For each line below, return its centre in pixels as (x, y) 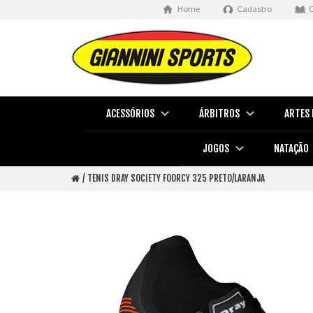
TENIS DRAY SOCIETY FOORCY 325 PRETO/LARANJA (176, 178)
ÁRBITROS (219, 114)
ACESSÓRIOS (130, 114)
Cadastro (254, 9)
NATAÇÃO (291, 148)
